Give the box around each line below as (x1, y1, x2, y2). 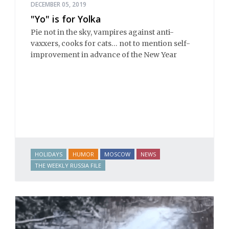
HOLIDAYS (35, 150, 62, 158)
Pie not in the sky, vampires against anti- (31, 28, 174, 37)
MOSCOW (104, 150, 130, 158)
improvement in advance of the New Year (31, 50, 177, 60)
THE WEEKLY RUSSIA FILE (35, 162, 101, 170)
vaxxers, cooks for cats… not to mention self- (31, 39, 190, 49)
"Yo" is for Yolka (31, 12, 101, 25)
